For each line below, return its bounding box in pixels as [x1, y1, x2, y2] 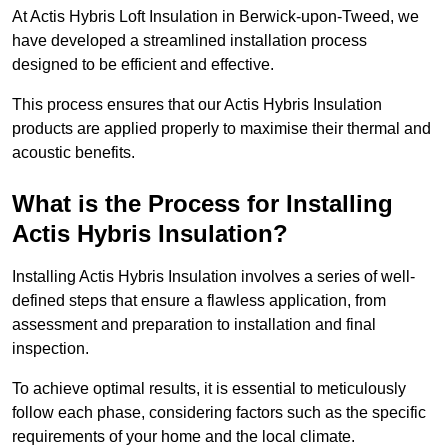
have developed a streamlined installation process [12, 32, 367, 50]
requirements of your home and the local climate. [12, 428, 359, 446]
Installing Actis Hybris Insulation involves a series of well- [12, 268, 415, 286]
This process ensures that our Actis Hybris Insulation [12, 96, 382, 114]
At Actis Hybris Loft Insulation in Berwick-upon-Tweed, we [12, 8, 419, 26]
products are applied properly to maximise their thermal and [12, 120, 431, 138]
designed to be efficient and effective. [12, 56, 278, 74]
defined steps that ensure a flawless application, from [12, 292, 386, 310]
